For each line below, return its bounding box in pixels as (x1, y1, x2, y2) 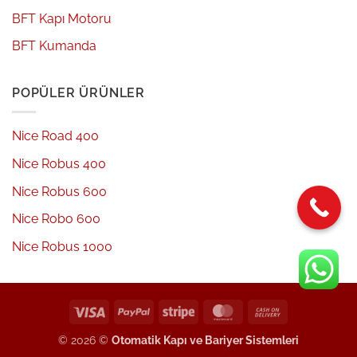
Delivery (283, 339, 325, 354)
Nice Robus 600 (12, 183, 107, 199)
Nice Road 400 (12, 128, 99, 144)
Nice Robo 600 (12, 211, 100, 227)
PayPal (149, 303, 186, 317)
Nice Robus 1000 (12, 238, 112, 254)
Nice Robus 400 (12, 155, 106, 171)
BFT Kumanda (12, 38, 96, 54)
